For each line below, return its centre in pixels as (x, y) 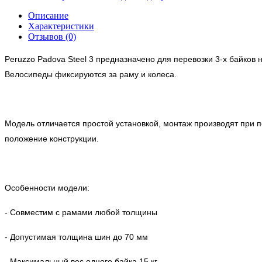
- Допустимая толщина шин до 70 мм (76, 237)
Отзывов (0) (52, 37)
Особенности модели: (47, 188)
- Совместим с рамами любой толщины (81, 212)
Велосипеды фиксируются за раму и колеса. (91, 74)
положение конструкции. (52, 139)
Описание (48, 15)
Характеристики (61, 26)
